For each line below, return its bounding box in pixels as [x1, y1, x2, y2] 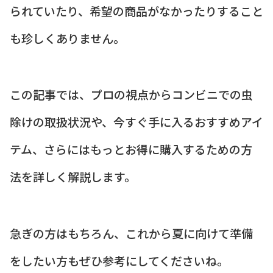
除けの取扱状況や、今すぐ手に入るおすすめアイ [10, 113, 263, 130]
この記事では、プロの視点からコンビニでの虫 [10, 86, 253, 103]
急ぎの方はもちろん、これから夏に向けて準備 [10, 224, 253, 241]
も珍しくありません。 [10, 29, 125, 46]
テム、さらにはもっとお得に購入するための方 [10, 141, 252, 158]
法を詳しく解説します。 [10, 168, 136, 185]
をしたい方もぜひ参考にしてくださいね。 [10, 252, 229, 269]
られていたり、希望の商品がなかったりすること [10, 2, 263, 19]
